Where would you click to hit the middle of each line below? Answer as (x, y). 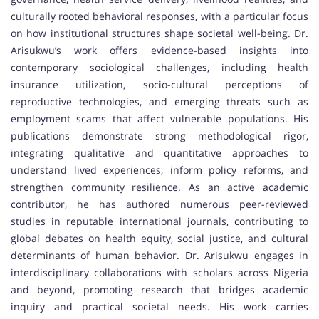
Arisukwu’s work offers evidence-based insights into (159, 50)
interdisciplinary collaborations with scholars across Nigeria (159, 272)
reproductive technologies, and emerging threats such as (159, 101)
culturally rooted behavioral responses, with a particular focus (159, 16)
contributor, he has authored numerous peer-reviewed (159, 204)
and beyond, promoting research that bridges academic (159, 289)
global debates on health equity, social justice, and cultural (159, 238)
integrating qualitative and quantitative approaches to (159, 152)
